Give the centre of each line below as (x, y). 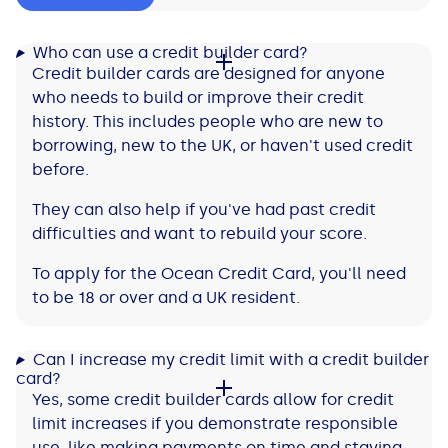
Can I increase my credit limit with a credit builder (230, 360)
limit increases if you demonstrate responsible (215, 424)
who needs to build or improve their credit (198, 98)
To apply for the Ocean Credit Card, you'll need (219, 274)
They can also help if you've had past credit (204, 210)
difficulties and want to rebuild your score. (201, 234)
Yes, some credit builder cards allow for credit (213, 400)
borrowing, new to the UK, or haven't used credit (222, 146)
